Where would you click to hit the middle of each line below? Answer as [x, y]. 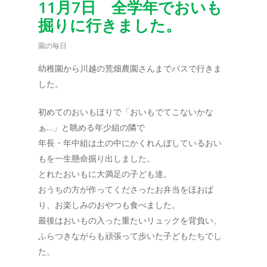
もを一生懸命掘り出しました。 [97, 158]
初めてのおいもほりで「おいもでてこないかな [126, 112]
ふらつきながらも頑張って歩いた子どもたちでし [130, 236]
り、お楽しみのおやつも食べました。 [109, 205]
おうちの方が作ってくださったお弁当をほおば [126, 189]
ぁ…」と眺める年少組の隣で [91, 127]
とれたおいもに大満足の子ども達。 [105, 174]
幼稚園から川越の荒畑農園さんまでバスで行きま [130, 68]
